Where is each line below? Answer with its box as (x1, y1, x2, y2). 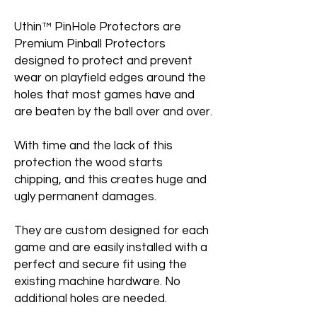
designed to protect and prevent (14, 54, 192, 67)
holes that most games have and (14, 88, 195, 101)
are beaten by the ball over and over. (14, 105, 212, 118)
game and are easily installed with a (14, 241, 207, 254)
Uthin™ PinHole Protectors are (14, 21, 181, 33)
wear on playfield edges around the (14, 71, 206, 84)
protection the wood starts (14, 156, 163, 169)
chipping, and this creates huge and (14, 173, 207, 186)
